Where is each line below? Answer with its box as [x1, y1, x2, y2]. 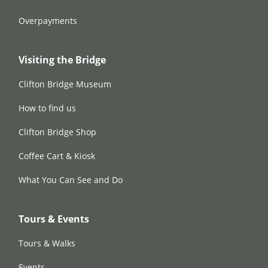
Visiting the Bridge [19, 53, 106, 66]
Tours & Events [19, 212, 89, 226]
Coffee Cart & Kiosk [19, 150, 95, 162]
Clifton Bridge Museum [19, 78, 111, 90]
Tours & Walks [19, 237, 75, 249]
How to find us [19, 102, 76, 114]
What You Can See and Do [19, 174, 123, 185]
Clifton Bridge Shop [19, 126, 96, 138]
